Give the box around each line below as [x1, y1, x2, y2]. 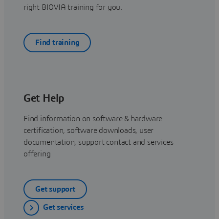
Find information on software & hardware [23, 115, 163, 123]
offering [23, 150, 51, 158]
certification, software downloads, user [23, 127, 154, 135]
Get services [43, 203, 84, 211]
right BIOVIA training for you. [23, 3, 124, 12]
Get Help [23, 93, 65, 104]
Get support [35, 185, 75, 193]
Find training [35, 38, 80, 46]
